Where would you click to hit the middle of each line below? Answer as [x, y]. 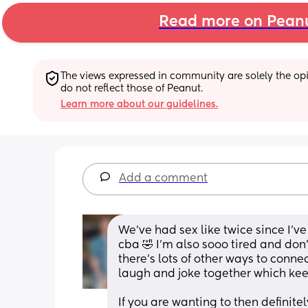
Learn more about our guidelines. [139, 104]
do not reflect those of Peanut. [132, 88]
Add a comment [163, 178]
